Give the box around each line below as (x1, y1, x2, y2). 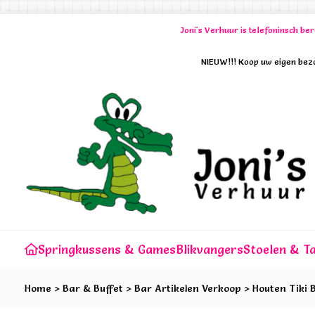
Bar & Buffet (63, 281, 123, 295)
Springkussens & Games (38, 241, 176, 257)
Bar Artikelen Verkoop (134, 281, 241, 295)
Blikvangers (176, 241, 243, 257)
